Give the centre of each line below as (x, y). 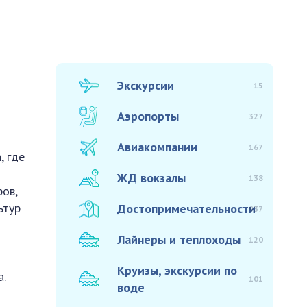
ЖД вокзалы (152, 178)
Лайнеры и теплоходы (179, 240)
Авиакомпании (158, 147)
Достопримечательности (187, 209)
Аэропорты (148, 116)
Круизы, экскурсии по (177, 270)
